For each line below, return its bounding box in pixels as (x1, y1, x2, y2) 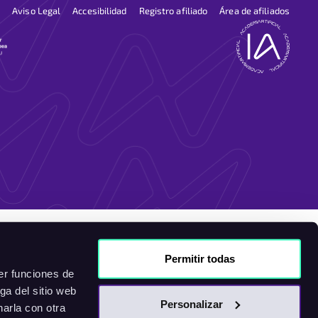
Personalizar (160, 297, 223, 310)
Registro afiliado (138, 4, 208, 16)
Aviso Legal (12, 4, 61, 16)
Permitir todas (164, 252, 235, 265)
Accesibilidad (72, 4, 127, 16)
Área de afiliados (219, 4, 290, 16)
